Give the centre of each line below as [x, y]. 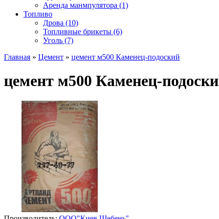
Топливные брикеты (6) [83, 32]
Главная [17, 57]
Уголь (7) [58, 40]
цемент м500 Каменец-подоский [126, 57]
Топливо [38, 14]
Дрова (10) [61, 23]
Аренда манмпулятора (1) [86, 5]
